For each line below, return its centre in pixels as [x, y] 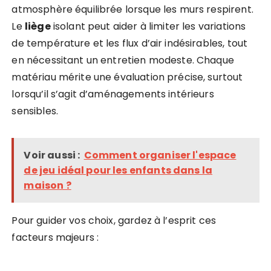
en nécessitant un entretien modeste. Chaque [123, 60]
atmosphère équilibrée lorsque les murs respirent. [132, 10]
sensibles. [35, 111]
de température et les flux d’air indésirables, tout [130, 44]
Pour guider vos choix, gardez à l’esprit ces [114, 221]
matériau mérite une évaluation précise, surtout [127, 77]
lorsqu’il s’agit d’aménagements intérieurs [113, 94]
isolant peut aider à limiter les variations [148, 27]
